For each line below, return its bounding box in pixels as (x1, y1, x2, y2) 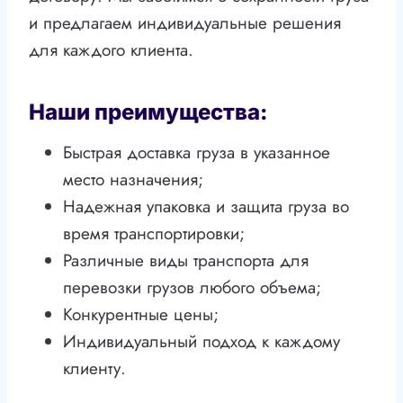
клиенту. (63, 356, 126, 381)
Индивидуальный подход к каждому (63, 329, 340, 354)
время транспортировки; (63, 221, 245, 246)
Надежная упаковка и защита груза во (63, 194, 349, 219)
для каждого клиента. (29, 38, 193, 63)
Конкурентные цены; (63, 302, 219, 327)
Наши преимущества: (29, 99, 267, 126)
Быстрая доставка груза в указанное (63, 140, 330, 166)
